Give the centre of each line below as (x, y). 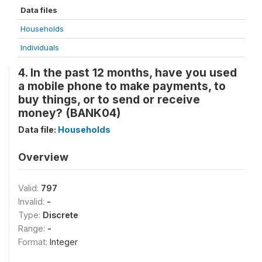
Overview (43, 157)
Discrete (61, 215)
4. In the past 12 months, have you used (127, 72)
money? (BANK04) (69, 113)
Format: (34, 242)
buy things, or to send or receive (109, 99)
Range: (33, 228)
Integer (64, 242)
